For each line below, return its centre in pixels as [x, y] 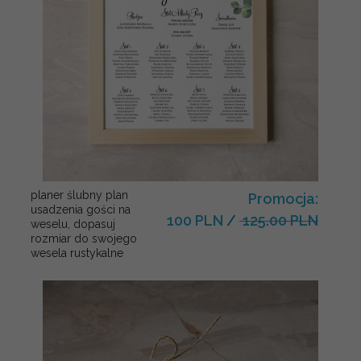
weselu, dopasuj [73, 224]
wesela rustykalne [77, 253]
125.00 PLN [279, 220]
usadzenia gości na [81, 210]
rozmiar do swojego [84, 239]
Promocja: [283, 199]
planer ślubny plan [79, 195]
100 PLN [195, 220]
